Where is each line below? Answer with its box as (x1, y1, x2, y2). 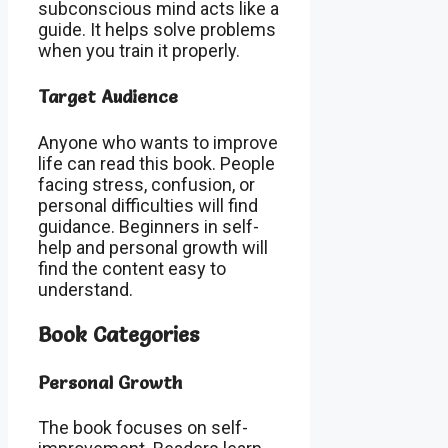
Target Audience (38, 84, 178, 108)
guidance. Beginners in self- (38, 215, 259, 237)
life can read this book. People (38, 152, 275, 174)
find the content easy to (38, 257, 226, 279)
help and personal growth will (38, 236, 268, 258)
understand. (38, 278, 133, 300)
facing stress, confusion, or (38, 173, 255, 195)
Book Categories (38, 320, 199, 347)
